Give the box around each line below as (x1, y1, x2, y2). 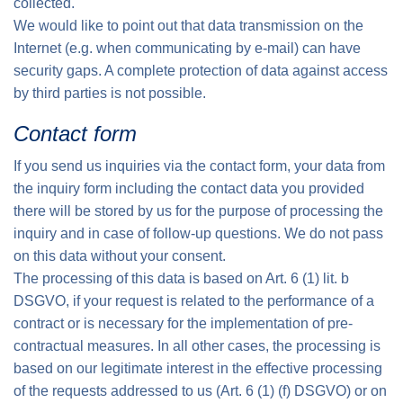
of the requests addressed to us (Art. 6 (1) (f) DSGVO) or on (13, 383, 387, 399)
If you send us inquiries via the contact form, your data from (13, 158, 385, 174)
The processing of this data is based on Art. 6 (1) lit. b (13, 271, 349, 286)
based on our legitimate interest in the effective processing (13, 361, 382, 376)
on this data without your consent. (13, 248, 226, 264)
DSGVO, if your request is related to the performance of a (13, 293, 374, 309)
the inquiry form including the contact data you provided (13, 181, 364, 196)
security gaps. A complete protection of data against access (13, 63, 388, 78)
